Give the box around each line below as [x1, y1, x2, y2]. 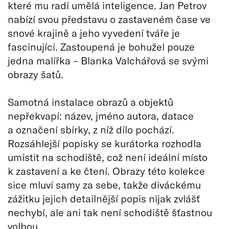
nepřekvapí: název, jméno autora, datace [8, 109, 194, 122]
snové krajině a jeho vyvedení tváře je [8, 26, 180, 39]
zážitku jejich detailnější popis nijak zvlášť [8, 192, 200, 204]
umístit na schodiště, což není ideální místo [8, 150, 208, 163]
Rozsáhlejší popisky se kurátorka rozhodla [8, 136, 201, 149]
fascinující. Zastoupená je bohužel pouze [8, 40, 195, 53]
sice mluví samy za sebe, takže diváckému [8, 178, 201, 191]
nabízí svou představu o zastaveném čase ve [8, 12, 211, 25]
